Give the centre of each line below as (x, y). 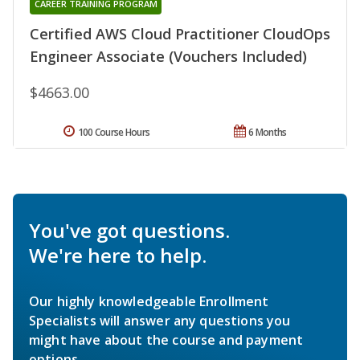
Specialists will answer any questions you (160, 320)
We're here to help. (118, 255)
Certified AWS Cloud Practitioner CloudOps (180, 33)
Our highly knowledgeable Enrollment (149, 301)
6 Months (268, 132)
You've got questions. (129, 230)
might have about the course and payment (166, 340)
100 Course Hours (114, 132)
